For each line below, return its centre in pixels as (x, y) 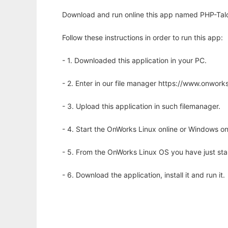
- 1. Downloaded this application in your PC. (134, 61)
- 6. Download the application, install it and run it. (144, 175)
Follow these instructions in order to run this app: (142, 38)
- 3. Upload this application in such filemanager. (141, 106)
